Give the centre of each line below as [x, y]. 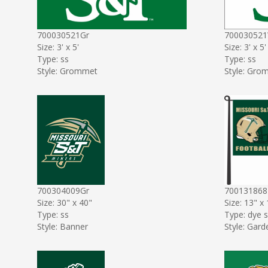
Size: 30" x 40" [65, 202]
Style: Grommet [67, 71]
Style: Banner [63, 226]
